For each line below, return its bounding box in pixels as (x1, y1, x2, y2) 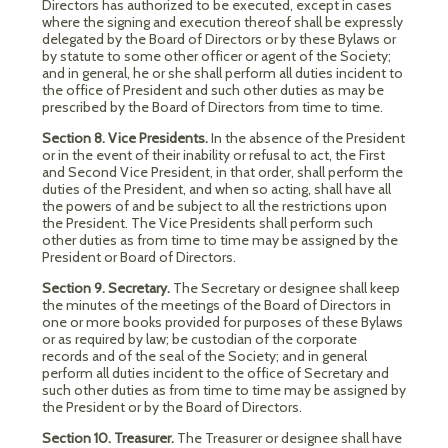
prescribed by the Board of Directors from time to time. (42, 98, 383, 116)
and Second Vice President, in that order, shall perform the (42, 163, 403, 181)
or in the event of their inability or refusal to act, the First (42, 146, 385, 164)
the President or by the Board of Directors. (42, 398, 302, 416)
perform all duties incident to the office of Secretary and (42, 364, 389, 382)
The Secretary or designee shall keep (173, 279, 400, 297)
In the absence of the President (211, 129, 405, 147)
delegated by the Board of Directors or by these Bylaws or (42, 30, 396, 48)
